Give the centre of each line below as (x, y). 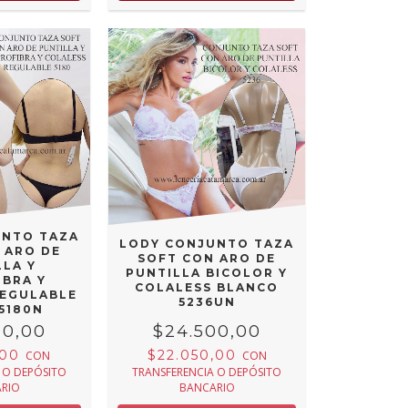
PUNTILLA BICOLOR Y (207, 272)
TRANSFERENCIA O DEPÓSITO (207, 372)
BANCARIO (207, 388)
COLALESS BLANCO (207, 287)
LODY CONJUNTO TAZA (207, 243)
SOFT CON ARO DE (207, 258)
